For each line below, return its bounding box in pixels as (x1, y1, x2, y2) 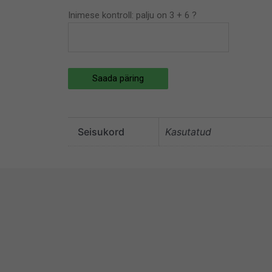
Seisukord (78, 126, 124, 138)
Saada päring (92, 73, 144, 84)
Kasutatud (165, 126, 211, 138)
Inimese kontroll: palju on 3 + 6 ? (68, 10, 197, 21)
